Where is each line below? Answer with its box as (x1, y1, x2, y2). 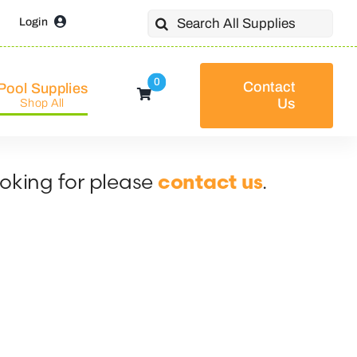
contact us (157, 173, 263, 194)
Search (147, 13, 197, 30)
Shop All (20, 96, 65, 109)
